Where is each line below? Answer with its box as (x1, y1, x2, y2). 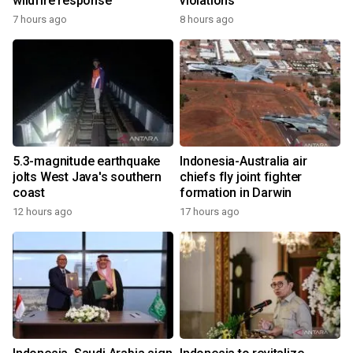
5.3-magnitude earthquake (13, 154, 161, 169)
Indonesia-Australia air (180, 154, 307, 169)
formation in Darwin (180, 185, 292, 200)
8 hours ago (180, 13, 234, 25)
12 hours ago (13, 206, 72, 217)
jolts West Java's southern (13, 169, 162, 184)
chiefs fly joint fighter (180, 169, 303, 184)
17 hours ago (180, 206, 240, 217)
